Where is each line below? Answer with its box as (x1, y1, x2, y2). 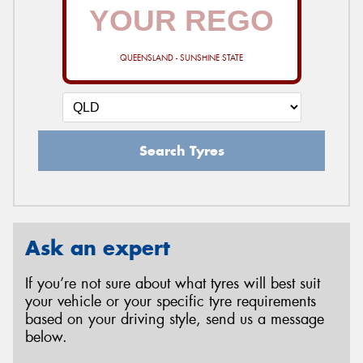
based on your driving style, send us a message (25, 310, 324, 330)
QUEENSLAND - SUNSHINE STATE (120, 52, 243, 63)
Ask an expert (25, 234, 170, 261)
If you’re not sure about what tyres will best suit (25, 274, 320, 294)
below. (25, 327, 67, 348)
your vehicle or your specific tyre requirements (25, 292, 316, 312)
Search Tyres (139, 141, 224, 160)
